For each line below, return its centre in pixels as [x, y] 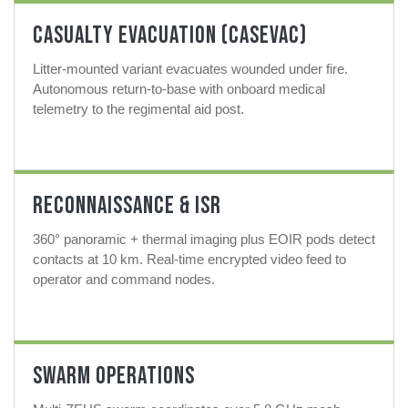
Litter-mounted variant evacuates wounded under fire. [190, 69]
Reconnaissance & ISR [127, 207]
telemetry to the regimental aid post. [138, 109]
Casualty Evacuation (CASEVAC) [170, 36]
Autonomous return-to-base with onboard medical [179, 89]
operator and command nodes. [124, 280]
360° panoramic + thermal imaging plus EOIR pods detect [204, 240]
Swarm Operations [114, 377]
